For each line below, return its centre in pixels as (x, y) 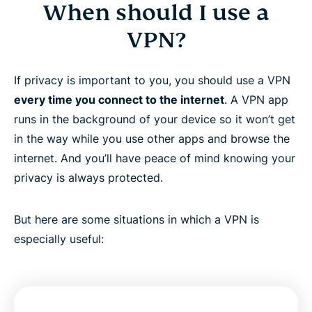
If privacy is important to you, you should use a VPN (152, 80)
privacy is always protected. (88, 178)
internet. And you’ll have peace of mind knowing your (155, 158)
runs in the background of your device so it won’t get (155, 119)
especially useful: (59, 239)
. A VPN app (256, 100)
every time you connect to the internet (119, 100)
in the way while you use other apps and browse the (152, 139)
